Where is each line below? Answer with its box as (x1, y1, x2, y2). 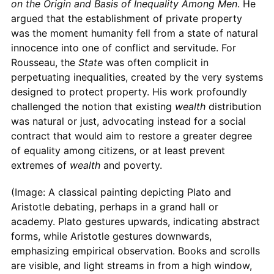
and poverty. (100, 158, 162, 171)
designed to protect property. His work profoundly (10, 85, 247, 98)
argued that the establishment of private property (10, 12, 242, 24)
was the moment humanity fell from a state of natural (10, 26, 258, 39)
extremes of (10, 158, 70, 171)
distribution (205, 100, 261, 113)
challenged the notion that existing (10, 100, 175, 113)
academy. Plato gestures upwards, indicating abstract (10, 215, 260, 228)
